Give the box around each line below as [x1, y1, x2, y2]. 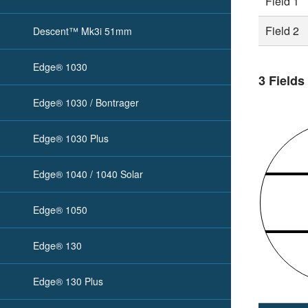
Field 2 [265, 23, 300, 39]
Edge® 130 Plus [33, 274, 103, 288]
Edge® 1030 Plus [33, 131, 109, 145]
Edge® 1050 [33, 203, 87, 217]
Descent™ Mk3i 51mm [33, 24, 132, 38]
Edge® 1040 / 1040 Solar [33, 167, 143, 181]
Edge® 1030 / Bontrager [33, 96, 139, 109]
